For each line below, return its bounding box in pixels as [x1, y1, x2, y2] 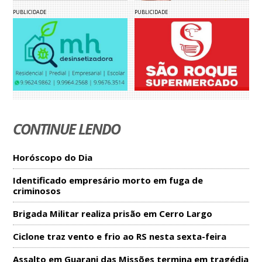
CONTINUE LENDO [13, 118, 120, 139]
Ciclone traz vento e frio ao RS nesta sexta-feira [13, 230, 227, 242]
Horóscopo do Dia [13, 151, 93, 163]
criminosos [13, 184, 61, 196]
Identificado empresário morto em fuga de [13, 174, 204, 186]
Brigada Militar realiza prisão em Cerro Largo [13, 207, 213, 219]
